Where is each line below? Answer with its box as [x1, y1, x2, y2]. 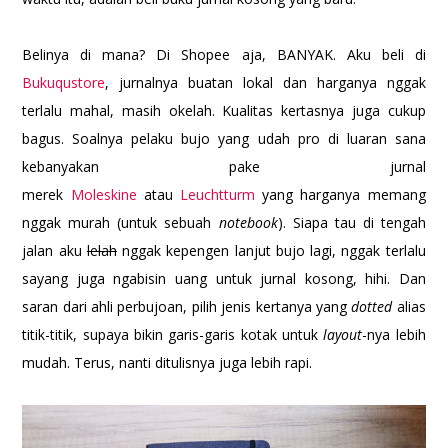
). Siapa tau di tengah [277, 213, 426, 233]
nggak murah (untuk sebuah [22, 213, 219, 233]
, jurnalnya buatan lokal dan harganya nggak [105, 73, 426, 93]
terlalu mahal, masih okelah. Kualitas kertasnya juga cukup [22, 101, 426, 121]
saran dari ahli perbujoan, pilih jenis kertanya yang [22, 297, 352, 317]
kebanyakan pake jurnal [22, 157, 426, 177]
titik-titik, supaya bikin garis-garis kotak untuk [22, 325, 324, 345]
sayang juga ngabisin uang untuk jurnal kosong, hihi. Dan [22, 269, 426, 289]
